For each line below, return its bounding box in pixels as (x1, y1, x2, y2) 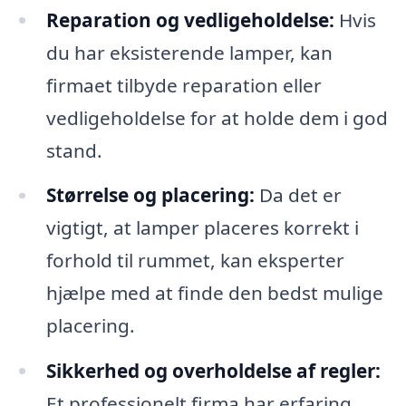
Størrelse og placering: (45, 182, 255, 208)
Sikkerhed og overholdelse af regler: (45, 358, 381, 384)
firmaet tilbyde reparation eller (45, 72, 322, 98)
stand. (45, 137, 102, 163)
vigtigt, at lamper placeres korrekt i (45, 215, 359, 241)
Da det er (254, 182, 342, 208)
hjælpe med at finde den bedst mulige (45, 280, 383, 306)
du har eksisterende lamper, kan (45, 39, 333, 65)
